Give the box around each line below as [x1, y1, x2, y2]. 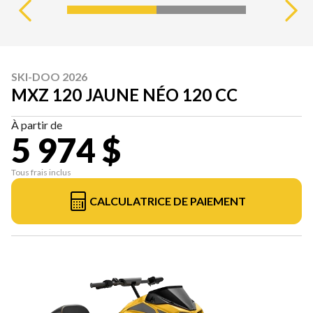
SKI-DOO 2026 [11, 70, 87, 84]
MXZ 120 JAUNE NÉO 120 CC [11, 85, 238, 105]
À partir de [11, 118, 62, 132]
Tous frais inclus [11, 167, 71, 178]
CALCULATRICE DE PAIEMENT [89, 194, 246, 208]
